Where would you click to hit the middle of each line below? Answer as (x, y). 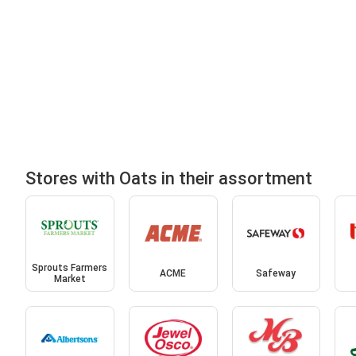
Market (70, 279)
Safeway (276, 274)
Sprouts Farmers (70, 268)
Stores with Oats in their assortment (169, 178)
